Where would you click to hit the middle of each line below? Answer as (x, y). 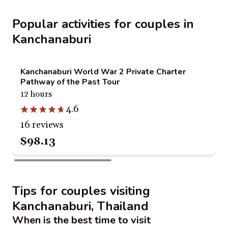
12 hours (36, 94)
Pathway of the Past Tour (70, 82)
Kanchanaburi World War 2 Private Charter (103, 72)
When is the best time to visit (81, 220)
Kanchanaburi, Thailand (80, 206)
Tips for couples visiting (81, 191)
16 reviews (42, 125)
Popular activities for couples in (103, 24)
